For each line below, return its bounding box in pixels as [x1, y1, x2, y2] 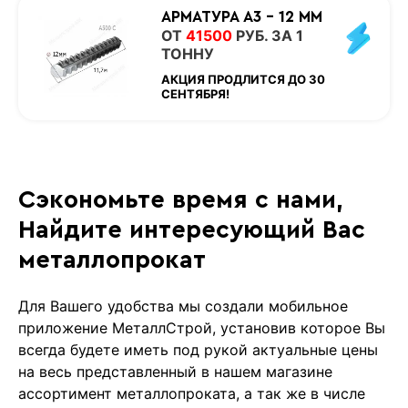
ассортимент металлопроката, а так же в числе [17, 384, 365, 403]
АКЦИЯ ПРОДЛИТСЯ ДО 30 [160, 72, 325, 87]
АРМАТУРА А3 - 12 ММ [160, 9, 322, 25]
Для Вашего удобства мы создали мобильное [17, 297, 348, 316]
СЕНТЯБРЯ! [160, 87, 229, 102]
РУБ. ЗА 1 [231, 26, 303, 46]
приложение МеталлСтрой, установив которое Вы [17, 319, 385, 338]
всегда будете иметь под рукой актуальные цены [17, 341, 378, 360]
